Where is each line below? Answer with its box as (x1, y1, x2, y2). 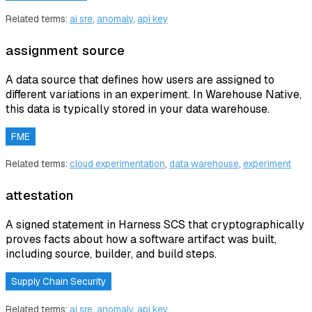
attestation (6, 187, 74, 205)
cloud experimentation (70, 157, 165, 171)
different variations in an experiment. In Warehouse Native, (6, 86, 302, 102)
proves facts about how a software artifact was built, (6, 232, 276, 247)
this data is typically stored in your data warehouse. (6, 101, 270, 116)
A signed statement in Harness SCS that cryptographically (6, 217, 304, 233)
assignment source (6, 42, 125, 60)
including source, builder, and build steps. (6, 247, 217, 262)
